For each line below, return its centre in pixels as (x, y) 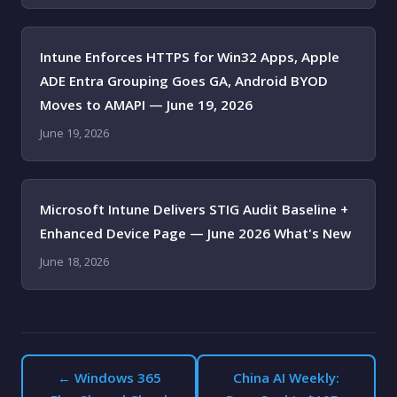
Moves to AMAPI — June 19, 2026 (146, 105)
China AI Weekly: (287, 378)
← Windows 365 (109, 378)
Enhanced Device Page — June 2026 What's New (195, 233)
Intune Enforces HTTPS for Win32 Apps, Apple (190, 57)
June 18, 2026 (74, 261)
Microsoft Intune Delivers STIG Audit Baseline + (194, 209)
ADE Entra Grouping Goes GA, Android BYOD (184, 81)
